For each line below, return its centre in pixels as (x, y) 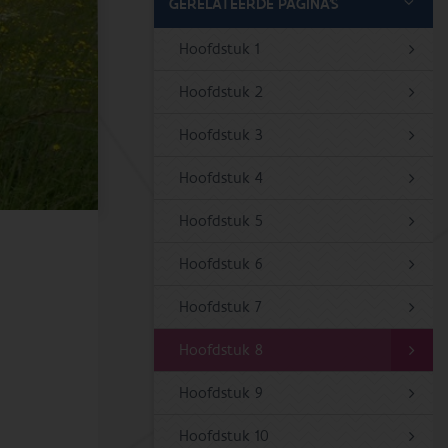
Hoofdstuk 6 (221, 264)
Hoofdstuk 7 (221, 307)
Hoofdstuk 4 (221, 178)
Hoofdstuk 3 (221, 135)
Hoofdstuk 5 (221, 221)
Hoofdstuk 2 (221, 92)
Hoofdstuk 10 (224, 436)
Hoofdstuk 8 (221, 350)
